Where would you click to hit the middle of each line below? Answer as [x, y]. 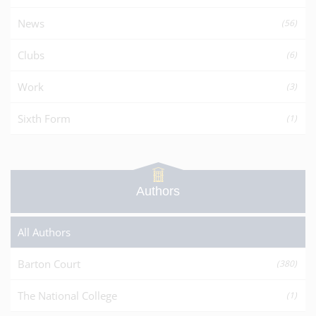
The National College [67, 295]
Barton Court [49, 263]
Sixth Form [44, 118]
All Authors [44, 232]
